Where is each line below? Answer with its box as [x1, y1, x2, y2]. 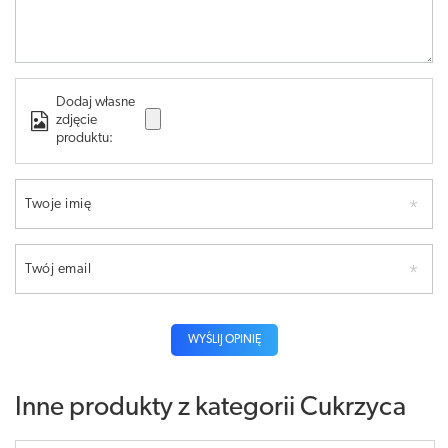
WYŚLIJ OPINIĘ [187, 333, 261, 346]
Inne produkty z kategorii [15, 394, 300, 422]
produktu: [56, 130, 113, 146]
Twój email [25, 261, 91, 277]
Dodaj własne [56, 94, 135, 110]
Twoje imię [25, 196, 91, 212]
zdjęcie [56, 112, 97, 128]
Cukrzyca [300, 394, 406, 422]
